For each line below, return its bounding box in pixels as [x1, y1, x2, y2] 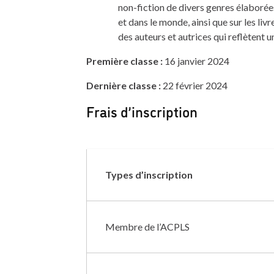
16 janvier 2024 [164, 55, 229, 67]
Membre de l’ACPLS [105, 221, 190, 233]
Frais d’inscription [86, 101, 198, 122]
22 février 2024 [160, 80, 228, 92]
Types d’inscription [105, 169, 193, 181]
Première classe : [86, 55, 165, 67]
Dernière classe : [86, 80, 161, 92]
